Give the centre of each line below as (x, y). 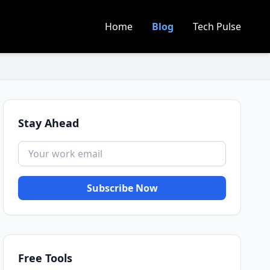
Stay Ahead (49, 123)
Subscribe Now (122, 188)
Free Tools (46, 258)
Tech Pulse (217, 27)
